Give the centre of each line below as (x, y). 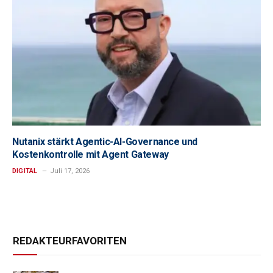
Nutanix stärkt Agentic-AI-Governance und (105, 142)
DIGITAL (25, 171)
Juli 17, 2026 (69, 171)
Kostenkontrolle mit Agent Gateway (90, 155)
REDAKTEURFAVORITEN (70, 241)
